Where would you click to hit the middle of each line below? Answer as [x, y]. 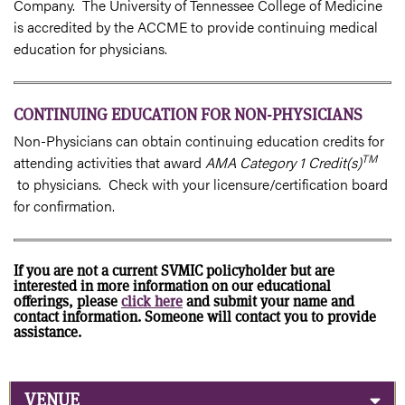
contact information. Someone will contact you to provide [195, 316]
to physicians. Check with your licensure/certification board [201, 184]
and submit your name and [268, 301]
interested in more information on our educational [172, 286]
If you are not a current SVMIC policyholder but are [174, 270]
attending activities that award [109, 162]
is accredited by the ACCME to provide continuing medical [196, 26]
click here [152, 301]
